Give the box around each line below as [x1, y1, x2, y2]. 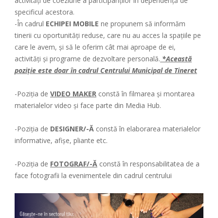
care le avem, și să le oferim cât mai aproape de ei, [15, 42, 176, 52]
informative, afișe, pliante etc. [15, 135, 108, 145]
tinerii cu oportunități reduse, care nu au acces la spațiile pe [15, 30, 201, 40]
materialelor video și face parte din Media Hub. [15, 100, 161, 110]
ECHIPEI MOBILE [46, 18, 99, 28]
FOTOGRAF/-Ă [50, 159, 97, 168]
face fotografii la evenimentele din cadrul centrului [15, 170, 172, 180]
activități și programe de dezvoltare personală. [15, 54, 160, 63]
